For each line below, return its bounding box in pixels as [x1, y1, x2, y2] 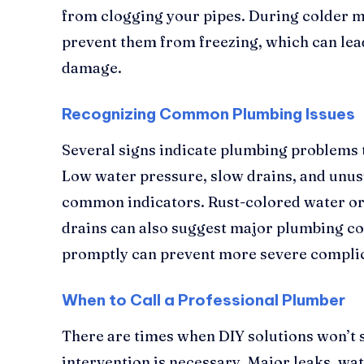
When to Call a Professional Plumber [62, 289, 345, 310]
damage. [62, 58, 122, 77]
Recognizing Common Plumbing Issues [62, 103, 355, 123]
